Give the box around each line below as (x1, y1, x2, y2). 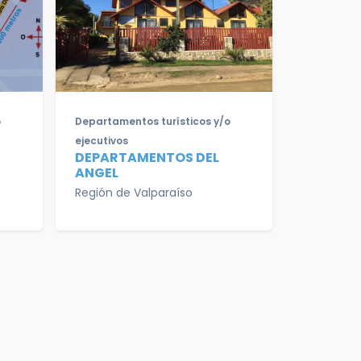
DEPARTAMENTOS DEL (75, 148, 219, 167)
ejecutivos (75, 134, 128, 147)
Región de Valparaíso (75, 185, 193, 201)
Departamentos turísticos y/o (75, 114, 230, 128)
